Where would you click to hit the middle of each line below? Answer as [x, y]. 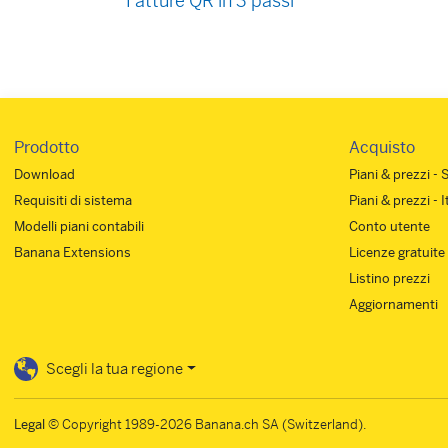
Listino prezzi [389, 278]
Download [44, 174]
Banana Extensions [72, 252]
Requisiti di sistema [73, 200]
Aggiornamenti [393, 304]
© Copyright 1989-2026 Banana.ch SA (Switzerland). [205, 424]
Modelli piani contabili [79, 226]
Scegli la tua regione [114, 368]
